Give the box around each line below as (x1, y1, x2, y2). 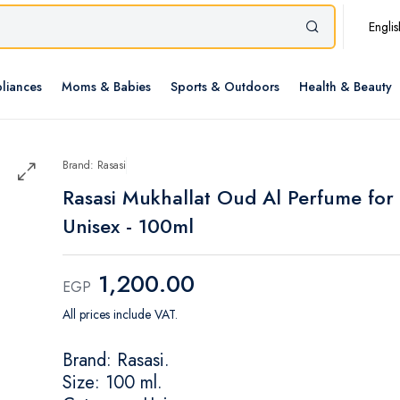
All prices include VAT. (62, 305, 178, 324)
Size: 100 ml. (62, 370, 179, 396)
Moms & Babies (62, 78, 151, 96)
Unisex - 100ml (62, 212, 194, 241)
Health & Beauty (299, 78, 392, 96)
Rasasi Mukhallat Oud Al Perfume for (62, 183, 394, 212)
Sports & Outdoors (171, 78, 279, 96)
